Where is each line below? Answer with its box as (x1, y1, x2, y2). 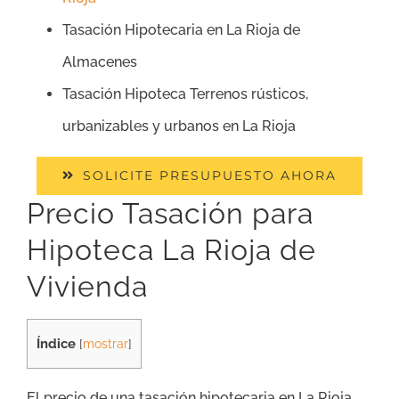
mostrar (83, 337, 128, 352)
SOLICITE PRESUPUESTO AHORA (83, 167, 338, 184)
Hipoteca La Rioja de (27, 233, 316, 267)
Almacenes (62, 53, 137, 71)
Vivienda (27, 270, 148, 304)
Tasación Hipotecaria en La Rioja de (62, 21, 300, 39)
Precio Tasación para (27, 197, 313, 231)
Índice (37, 336, 76, 353)
